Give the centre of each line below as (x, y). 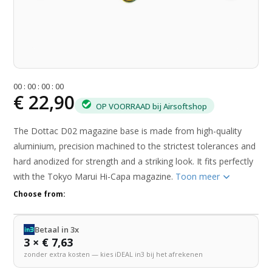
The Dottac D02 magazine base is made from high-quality (128, 131)
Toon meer (199, 177)
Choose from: (40, 194)
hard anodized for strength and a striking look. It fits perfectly (134, 161)
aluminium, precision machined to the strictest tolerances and (135, 146)
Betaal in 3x (57, 230)
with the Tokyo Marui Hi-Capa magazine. (95, 177)
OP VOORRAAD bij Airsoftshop (151, 106)
